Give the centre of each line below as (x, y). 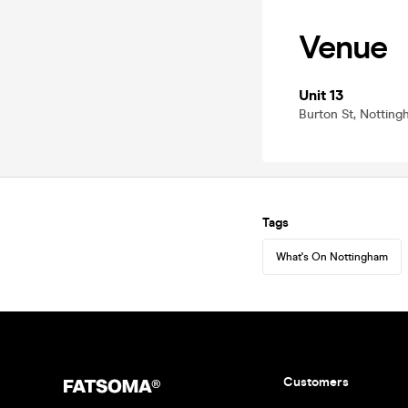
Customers (316, 382)
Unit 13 (321, 95)
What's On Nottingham (332, 257)
